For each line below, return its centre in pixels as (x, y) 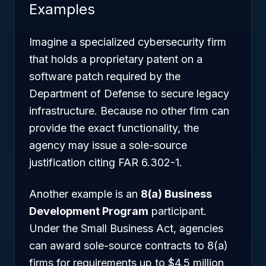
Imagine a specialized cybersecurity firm (128, 42)
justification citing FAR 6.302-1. (106, 162)
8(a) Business (176, 194)
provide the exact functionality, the (114, 128)
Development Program (89, 211)
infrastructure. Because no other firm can (129, 111)
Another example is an (85, 194)
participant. (178, 211)
